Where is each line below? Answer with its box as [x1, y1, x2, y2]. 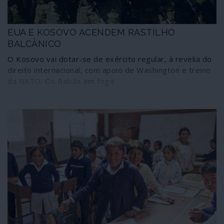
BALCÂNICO [7, 38, 61, 49]
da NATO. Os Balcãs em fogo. [7, 75, 116, 86]
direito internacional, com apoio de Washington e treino [7, 64, 211, 75]
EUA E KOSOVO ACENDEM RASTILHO [7, 26, 175, 37]
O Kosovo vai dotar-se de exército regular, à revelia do [7, 53, 212, 64]
